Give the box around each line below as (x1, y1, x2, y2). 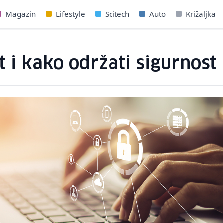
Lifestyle (56, 9, 86, 19)
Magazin (5, 9, 36, 19)
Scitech (105, 9, 130, 19)
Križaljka (186, 9, 216, 19)
